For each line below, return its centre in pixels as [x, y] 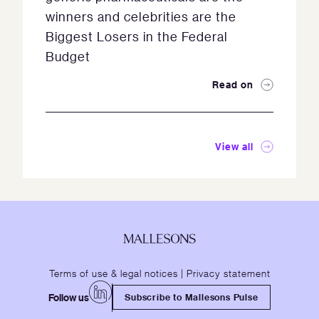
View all [234, 146]
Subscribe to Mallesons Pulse [192, 297]
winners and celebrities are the [141, 16]
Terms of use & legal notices [113, 272]
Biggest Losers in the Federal [137, 36]
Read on [233, 84]
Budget [68, 56]
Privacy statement [228, 272]
